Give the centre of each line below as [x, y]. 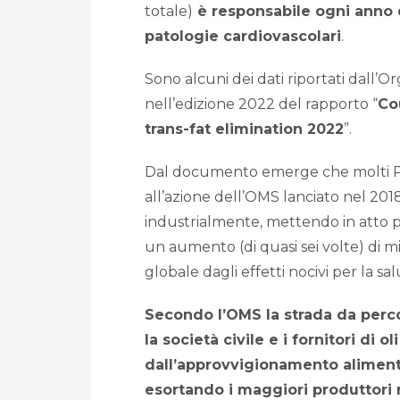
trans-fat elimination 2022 [244, 129]
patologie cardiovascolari [243, 37]
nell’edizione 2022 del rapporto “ [261, 104]
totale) [169, 12]
